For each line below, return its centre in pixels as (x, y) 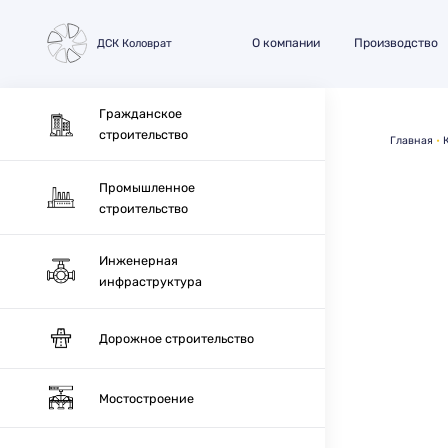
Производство (395, 43)
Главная (411, 141)
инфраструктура (151, 282)
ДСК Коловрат (134, 44)
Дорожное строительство (177, 338)
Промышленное (147, 187)
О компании (285, 43)
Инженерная (139, 261)
